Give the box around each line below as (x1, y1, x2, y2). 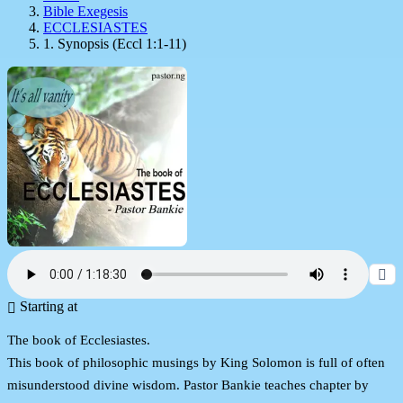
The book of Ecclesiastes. (7, 332, 150, 347)
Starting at (16, 298, 77, 314)
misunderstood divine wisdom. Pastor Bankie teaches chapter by (7, 377, 369, 392)
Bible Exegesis (43, 3, 128, 19)
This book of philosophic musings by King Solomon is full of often (7, 354, 385, 370)
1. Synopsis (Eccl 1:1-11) (43, 35, 186, 51)
